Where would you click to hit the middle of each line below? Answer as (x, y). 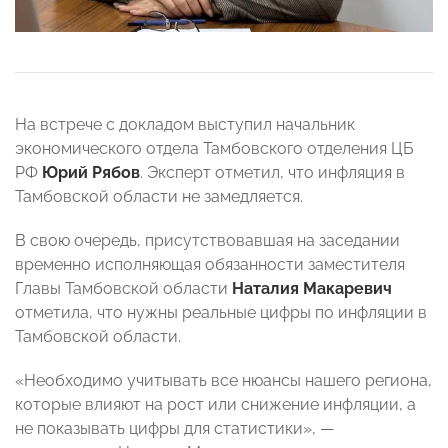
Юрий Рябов (91, 173)
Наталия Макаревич (312, 289)
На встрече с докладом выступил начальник (185, 125)
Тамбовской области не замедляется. (159, 197)
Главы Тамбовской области (123, 289)
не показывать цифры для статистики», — (174, 429)
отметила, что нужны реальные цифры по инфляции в (221, 313)
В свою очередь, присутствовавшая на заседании (207, 241)
